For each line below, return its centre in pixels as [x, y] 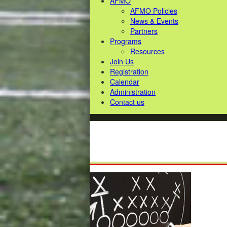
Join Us [122, 61]
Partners [144, 31]
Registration [129, 71]
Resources [147, 51]
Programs [126, 41]
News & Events [154, 21]
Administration [133, 92]
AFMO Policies [154, 11]
